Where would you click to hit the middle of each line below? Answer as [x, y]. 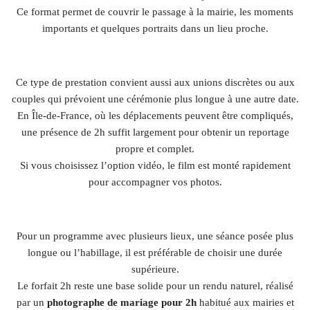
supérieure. [155, 269]
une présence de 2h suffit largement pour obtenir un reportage [155, 132]
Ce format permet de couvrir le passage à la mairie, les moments [155, 11]
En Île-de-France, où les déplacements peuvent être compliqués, [155, 115]
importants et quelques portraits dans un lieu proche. [155, 28]
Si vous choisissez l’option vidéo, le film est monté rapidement [155, 165]
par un [31, 302]
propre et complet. [155, 148]
